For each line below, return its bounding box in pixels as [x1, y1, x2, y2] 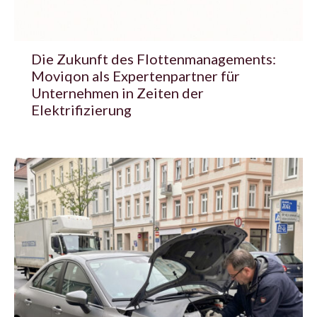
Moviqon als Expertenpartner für [31, 67, 240, 84]
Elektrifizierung [31, 100, 132, 118]
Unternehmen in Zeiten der [31, 83, 204, 101]
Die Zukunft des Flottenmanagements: [31, 50, 276, 67]
